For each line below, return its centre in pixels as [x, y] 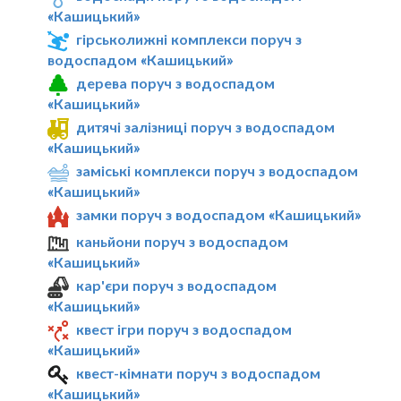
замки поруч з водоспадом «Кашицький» [219, 214]
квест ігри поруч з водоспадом [184, 329]
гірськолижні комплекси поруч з [189, 39]
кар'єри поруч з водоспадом [177, 286]
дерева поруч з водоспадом [176, 83]
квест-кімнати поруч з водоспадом [199, 372]
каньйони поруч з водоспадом [183, 242]
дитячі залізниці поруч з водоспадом [206, 126]
